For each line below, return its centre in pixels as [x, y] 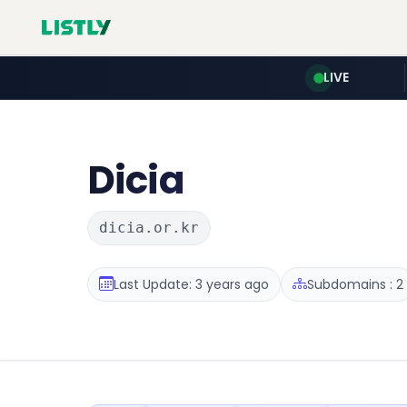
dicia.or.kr [149, 228]
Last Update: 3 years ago [191, 284]
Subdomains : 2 [355, 284]
